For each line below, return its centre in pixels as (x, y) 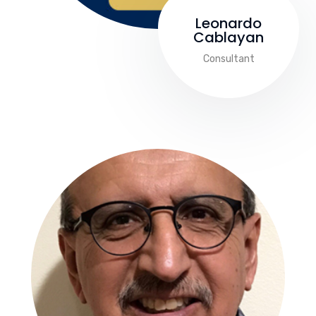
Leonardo (229, 23)
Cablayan (229, 37)
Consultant (229, 59)
